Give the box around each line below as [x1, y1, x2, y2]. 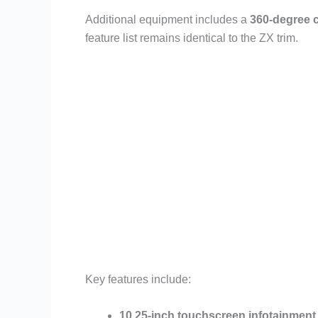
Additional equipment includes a [85, 13, 250, 26]
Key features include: [85, 273, 191, 285]
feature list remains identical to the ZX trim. [85, 31, 298, 44]
